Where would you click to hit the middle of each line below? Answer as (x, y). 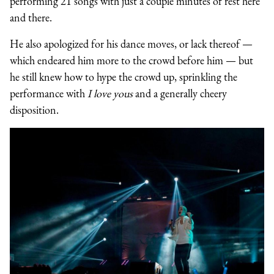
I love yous (111, 93)
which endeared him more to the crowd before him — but (131, 60)
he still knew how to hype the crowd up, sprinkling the (124, 76)
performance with (49, 93)
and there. (31, 17)
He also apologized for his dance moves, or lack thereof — (131, 43)
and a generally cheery (181, 93)
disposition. (34, 109)
